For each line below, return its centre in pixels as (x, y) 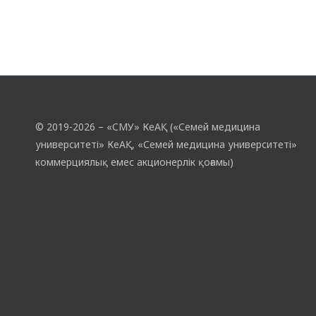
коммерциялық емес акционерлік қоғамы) (134, 162)
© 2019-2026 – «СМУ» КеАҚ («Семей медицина (148, 126)
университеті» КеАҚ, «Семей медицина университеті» (166, 144)
